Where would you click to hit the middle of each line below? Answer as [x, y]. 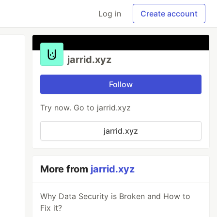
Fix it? [51, 208]
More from [66, 169]
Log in [110, 14]
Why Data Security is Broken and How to [116, 196]
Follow [121, 84]
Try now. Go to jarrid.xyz [86, 108]
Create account [169, 14]
